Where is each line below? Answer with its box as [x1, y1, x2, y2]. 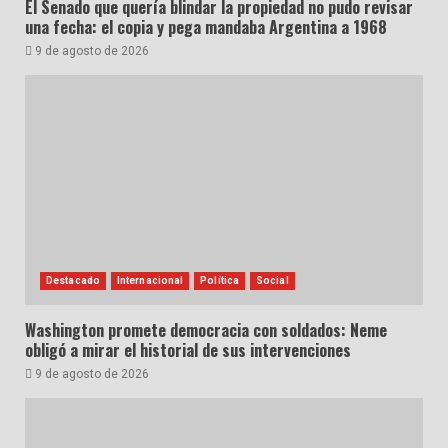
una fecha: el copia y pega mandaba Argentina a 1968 [25, 14, 387, 39]
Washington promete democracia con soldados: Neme [25, 317, 387, 342]
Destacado [46, 274, 100, 286]
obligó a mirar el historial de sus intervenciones [25, 337, 351, 362]
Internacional [116, 274, 184, 286]
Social [256, 274, 289, 286]
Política [200, 274, 240, 286]
